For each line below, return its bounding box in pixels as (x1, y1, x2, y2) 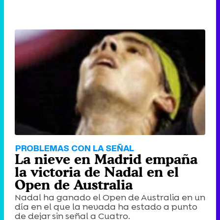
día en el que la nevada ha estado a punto (15, 201, 197, 213)
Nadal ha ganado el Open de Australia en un (15, 192, 205, 204)
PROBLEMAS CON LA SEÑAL (15, 142, 134, 155)
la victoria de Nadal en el (15, 164, 179, 180)
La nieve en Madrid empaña (15, 151, 197, 167)
